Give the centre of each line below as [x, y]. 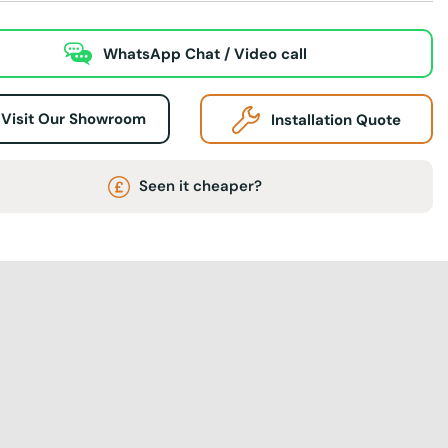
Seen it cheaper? [199, 185]
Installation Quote [336, 119]
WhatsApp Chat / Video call [204, 54]
